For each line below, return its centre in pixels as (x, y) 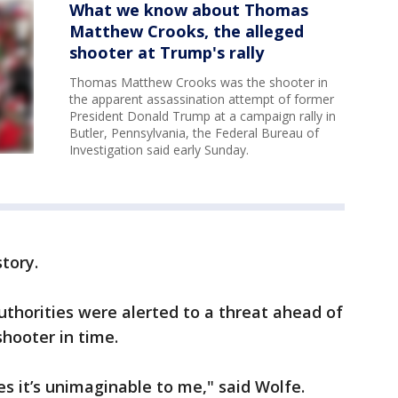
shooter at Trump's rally (167, 53)
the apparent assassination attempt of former (202, 99)
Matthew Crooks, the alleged (187, 32)
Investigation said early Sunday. (159, 150)
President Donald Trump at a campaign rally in (203, 116)
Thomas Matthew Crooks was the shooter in (199, 83)
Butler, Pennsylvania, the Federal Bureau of (194, 133)
